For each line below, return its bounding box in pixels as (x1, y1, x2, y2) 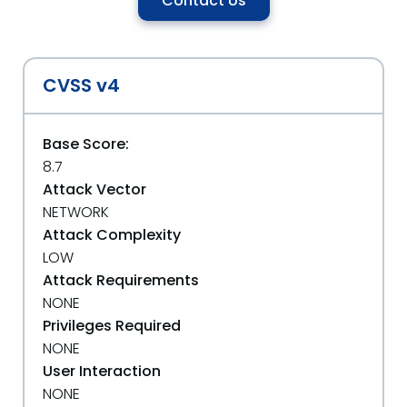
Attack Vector (43, 179, 146, 200)
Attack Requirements (43, 270, 199, 291)
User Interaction (43, 361, 161, 382)
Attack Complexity (43, 224, 181, 245)
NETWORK (43, 202, 109, 223)
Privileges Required (43, 315, 181, 336)
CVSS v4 (43, 73, 120, 98)
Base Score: (43, 134, 129, 154)
